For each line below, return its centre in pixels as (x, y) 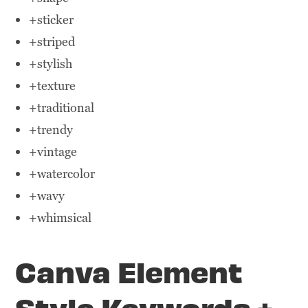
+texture (53, 86)
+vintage (53, 152)
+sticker (52, 20)
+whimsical (60, 218)
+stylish (51, 64)
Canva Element (129, 271)
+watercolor (62, 174)
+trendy (51, 130)
